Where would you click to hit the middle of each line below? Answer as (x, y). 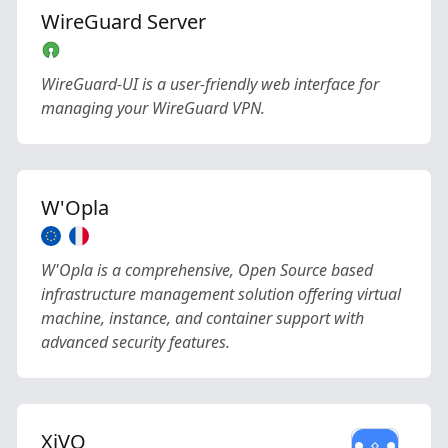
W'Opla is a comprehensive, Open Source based (207, 270)
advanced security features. (135, 342)
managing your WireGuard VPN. (153, 108)
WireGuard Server (123, 21)
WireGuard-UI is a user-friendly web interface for (210, 84)
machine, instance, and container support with (202, 318)
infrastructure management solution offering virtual (221, 294)
